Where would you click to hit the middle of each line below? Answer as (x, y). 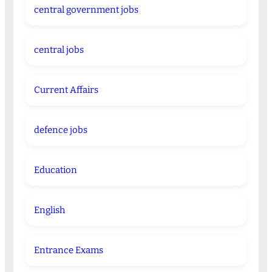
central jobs (59, 50)
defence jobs (60, 130)
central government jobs (86, 10)
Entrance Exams (68, 250)
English (49, 210)
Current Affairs (66, 90)
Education (55, 170)
